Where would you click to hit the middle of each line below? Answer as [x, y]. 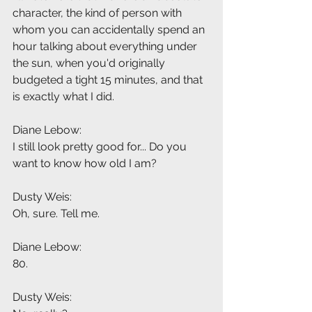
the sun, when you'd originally [90, 63]
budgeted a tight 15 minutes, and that [109, 80]
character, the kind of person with [99, 13]
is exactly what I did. [63, 97]
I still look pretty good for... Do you [101, 147]
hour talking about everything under [106, 47]
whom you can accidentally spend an [110, 30]
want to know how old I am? [85, 164]
